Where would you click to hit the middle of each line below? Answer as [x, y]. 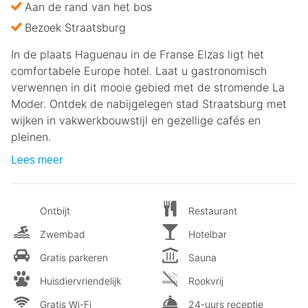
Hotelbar [208, 234]
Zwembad [63, 234]
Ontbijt [55, 210]
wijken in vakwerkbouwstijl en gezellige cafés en [136, 120]
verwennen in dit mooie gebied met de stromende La [148, 87]
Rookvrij [206, 280]
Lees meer [37, 159]
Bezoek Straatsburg [75, 27]
